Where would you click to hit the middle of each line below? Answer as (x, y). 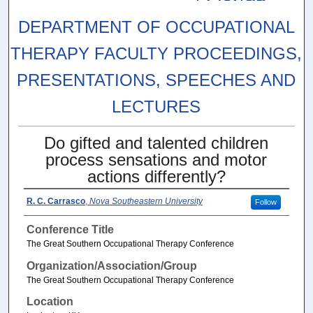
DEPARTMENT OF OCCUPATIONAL (156, 27)
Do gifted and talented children (156, 143)
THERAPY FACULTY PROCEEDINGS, (156, 53)
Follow (265, 202)
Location (50, 302)
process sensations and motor (156, 160)
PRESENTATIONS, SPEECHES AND (156, 80)
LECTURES (156, 106)
